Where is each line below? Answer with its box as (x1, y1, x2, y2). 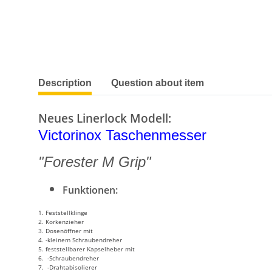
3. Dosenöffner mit (38, 226, 93, 235)
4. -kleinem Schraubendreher (38, 235, 122, 244)
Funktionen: (63, 183, 118, 197)
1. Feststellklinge (38, 208, 87, 217)
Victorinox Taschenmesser (38, 126, 206, 143)
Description (38, 77, 92, 88)
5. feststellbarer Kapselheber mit (38, 244, 135, 253)
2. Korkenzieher (38, 217, 84, 226)
